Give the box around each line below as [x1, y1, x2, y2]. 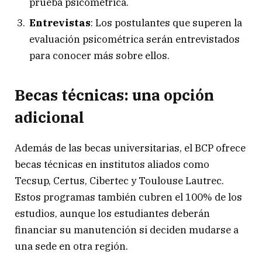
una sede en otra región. [15, 240, 128, 253]
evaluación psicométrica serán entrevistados [29, 33, 240, 46]
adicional [15, 107, 84, 127]
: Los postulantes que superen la [91, 16, 242, 30]
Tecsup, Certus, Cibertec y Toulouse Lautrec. [15, 174, 224, 188]
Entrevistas [29, 16, 91, 30]
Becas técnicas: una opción [15, 85, 214, 105]
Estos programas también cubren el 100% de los [15, 191, 242, 204]
